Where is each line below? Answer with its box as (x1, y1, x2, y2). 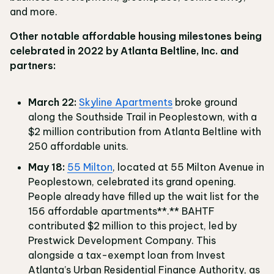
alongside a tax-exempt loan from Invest (28, 249, 225, 261)
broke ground (172, 96, 237, 108)
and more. (10, 6, 57, 18)
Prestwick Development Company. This (28, 234, 216, 246)
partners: (10, 59, 56, 72)
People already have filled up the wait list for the (28, 190, 259, 202)
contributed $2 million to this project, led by (28, 220, 237, 232)
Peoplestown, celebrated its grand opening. (28, 176, 236, 188)
